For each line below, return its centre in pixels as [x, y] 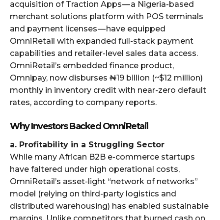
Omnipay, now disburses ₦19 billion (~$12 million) [106, 78]
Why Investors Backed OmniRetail [79, 126]
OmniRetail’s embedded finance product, [92, 65]
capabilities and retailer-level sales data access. [104, 53]
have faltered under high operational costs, [95, 169]
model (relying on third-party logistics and [93, 193]
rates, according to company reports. [83, 102]
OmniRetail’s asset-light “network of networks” [104, 181]
